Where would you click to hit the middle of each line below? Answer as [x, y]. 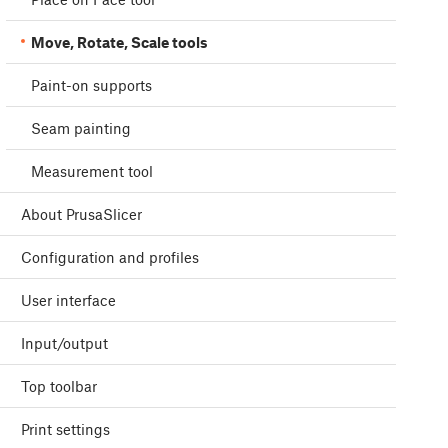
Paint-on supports [91, 85]
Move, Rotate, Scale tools [119, 42]
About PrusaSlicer [81, 214]
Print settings [65, 429]
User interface [68, 300]
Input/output [64, 343]
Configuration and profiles [110, 257]
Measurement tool [92, 171]
